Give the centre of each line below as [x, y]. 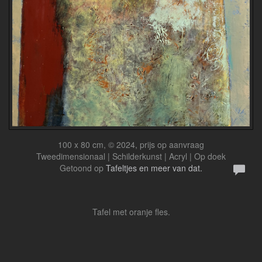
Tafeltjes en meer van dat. [154, 168]
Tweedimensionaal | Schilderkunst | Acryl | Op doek [131, 156]
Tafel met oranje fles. [131, 212]
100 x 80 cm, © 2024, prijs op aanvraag [131, 145]
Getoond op [83, 168]
